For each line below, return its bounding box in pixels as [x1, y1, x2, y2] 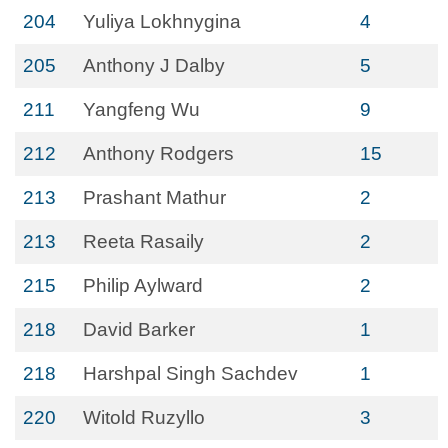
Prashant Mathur [83, 187, 226, 208]
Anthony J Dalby [83, 55, 225, 76]
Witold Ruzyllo [83, 407, 205, 428]
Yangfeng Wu [83, 99, 200, 120]
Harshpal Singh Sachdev [83, 363, 298, 384]
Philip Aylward [83, 275, 203, 296]
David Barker [83, 319, 195, 340]
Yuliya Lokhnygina [83, 11, 241, 32]
